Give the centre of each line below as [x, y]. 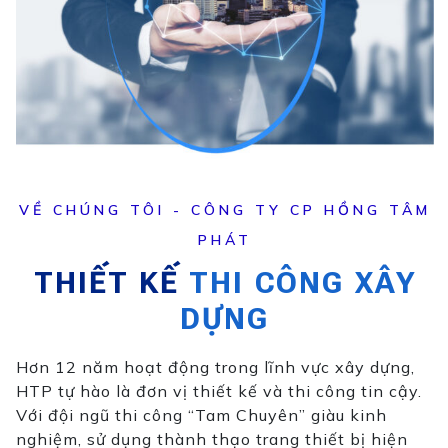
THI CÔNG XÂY [302, 282]
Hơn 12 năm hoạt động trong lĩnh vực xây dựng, [215, 366]
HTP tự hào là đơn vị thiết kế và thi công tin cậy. [218, 390]
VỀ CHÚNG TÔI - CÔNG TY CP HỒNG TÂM [224, 209]
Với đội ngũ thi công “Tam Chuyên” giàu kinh [201, 414]
